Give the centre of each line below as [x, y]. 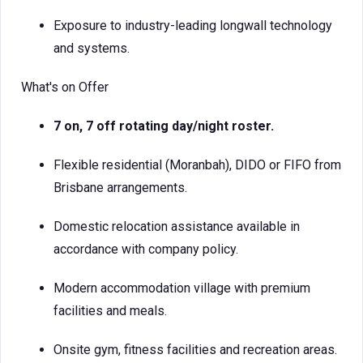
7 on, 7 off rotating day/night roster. [164, 126]
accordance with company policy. [146, 249]
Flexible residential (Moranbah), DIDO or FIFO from [197, 165]
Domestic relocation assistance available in [177, 226]
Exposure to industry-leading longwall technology [193, 26]
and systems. [92, 48]
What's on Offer [65, 87]
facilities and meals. [110, 311]
